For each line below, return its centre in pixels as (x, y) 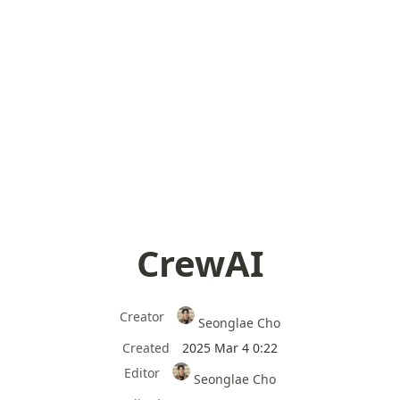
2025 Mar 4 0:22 (230, 347)
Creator (142, 317)
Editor (142, 372)
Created (146, 347)
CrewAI (200, 263)
